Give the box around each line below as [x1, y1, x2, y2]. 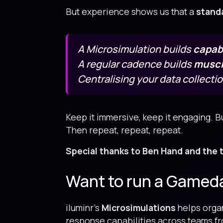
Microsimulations [102, 202, 176, 214]
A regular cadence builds [78, 57, 194, 71]
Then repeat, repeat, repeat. [66, 124, 183, 136]
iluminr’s [66, 202, 102, 214]
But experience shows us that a [66, 5, 196, 17]
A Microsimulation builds [78, 42, 193, 56]
